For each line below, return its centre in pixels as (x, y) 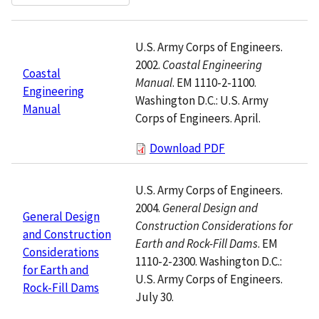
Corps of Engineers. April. (198, 118)
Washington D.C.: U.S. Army (202, 100)
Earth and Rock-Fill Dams (197, 243)
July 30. (155, 297)
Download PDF (187, 148)
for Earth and (56, 270)
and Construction (67, 234)
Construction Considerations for (214, 225)
